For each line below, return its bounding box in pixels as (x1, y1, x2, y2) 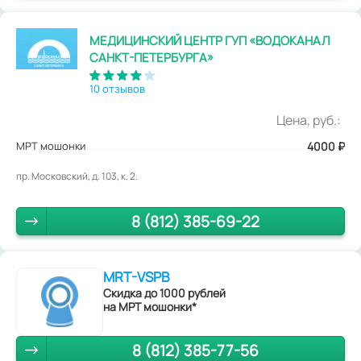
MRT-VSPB (103, 268, 169, 287)
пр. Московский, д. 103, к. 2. (16, 169, 138, 184)
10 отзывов (89, 81, 146, 97)
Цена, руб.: (276, 111, 341, 130)
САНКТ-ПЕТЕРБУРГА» (89, 49, 214, 67)
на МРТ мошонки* (103, 299, 197, 315)
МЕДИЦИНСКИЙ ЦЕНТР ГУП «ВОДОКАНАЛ (89, 32, 331, 50)
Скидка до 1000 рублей (103, 285, 226, 301)
